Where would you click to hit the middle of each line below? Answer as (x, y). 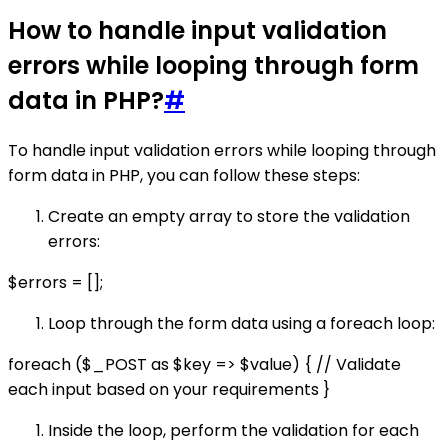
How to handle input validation (197, 30)
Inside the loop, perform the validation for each (233, 430)
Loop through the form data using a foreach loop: (241, 323)
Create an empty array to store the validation (229, 216)
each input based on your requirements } (169, 389)
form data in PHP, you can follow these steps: (184, 175)
